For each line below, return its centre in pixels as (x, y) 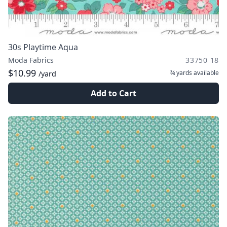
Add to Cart (113, 93)
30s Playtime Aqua (43, 47)
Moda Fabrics (31, 60)
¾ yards (181, 73)
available (205, 73)
